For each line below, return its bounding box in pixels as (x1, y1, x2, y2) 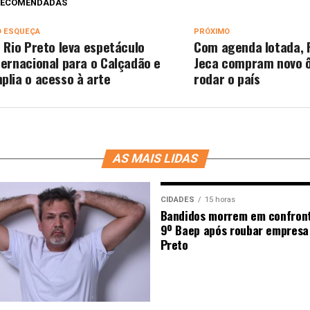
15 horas (204, 195, 235, 204)
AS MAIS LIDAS (110, 152, 200, 165)
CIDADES (160, 195, 194, 204)
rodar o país (194, 69, 260, 89)
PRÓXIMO (194, 27, 230, 36)
